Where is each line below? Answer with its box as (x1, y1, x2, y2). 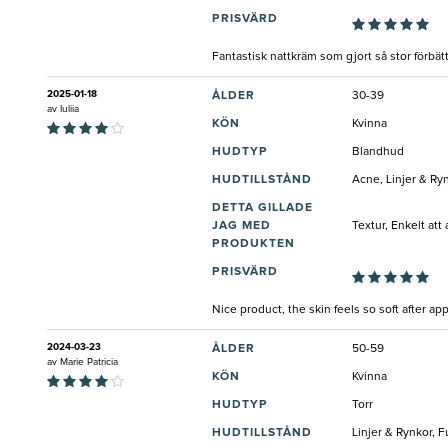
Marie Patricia (60, 357, 118, 368)
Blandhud (352, 146, 404, 159)
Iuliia (60, 104, 79, 115)
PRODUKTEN (212, 238, 295, 251)
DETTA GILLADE (212, 202, 313, 215)
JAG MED (212, 220, 271, 233)
